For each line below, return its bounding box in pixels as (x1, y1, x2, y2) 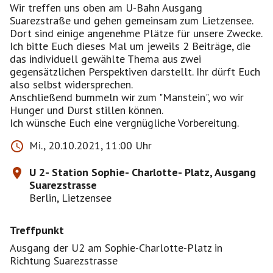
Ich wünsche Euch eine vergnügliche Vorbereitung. (10, 116, 239, 130)
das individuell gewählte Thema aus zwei (10, 52, 201, 66)
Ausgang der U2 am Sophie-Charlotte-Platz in (10, 241, 222, 255)
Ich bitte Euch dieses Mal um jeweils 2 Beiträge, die (10, 39, 250, 53)
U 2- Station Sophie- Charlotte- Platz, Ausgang (29, 165, 256, 179)
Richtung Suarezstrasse (10, 253, 118, 268)
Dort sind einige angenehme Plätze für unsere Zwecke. (10, 26, 263, 40)
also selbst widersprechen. (10, 77, 133, 91)
